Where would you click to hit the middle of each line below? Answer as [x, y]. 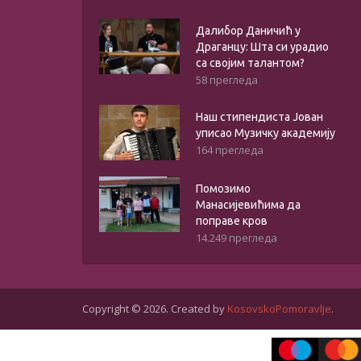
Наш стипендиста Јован [259, 117]
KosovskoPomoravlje [279, 309]
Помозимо [223, 189]
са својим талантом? [250, 63]
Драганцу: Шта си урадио [262, 47]
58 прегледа [227, 80]
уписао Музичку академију [266, 133]
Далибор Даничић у [248, 31]
